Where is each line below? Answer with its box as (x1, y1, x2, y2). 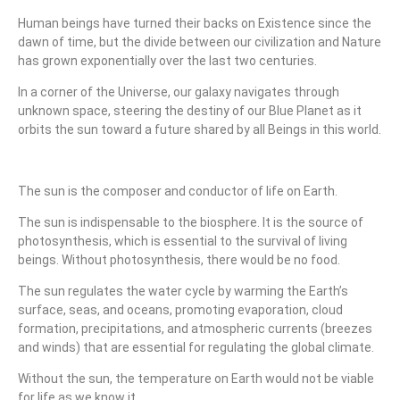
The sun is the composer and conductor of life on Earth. (18, 184, 337, 199)
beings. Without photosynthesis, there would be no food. (18, 253, 340, 268)
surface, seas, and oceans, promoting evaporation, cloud (18, 303, 343, 318)
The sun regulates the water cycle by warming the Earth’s (18, 284, 348, 299)
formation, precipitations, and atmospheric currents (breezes (18, 321, 372, 337)
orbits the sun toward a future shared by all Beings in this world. (18, 122, 381, 137)
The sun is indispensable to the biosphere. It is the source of (18, 215, 363, 230)
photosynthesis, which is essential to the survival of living (18, 234, 347, 249)
